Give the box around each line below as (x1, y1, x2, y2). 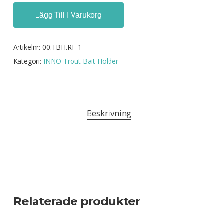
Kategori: (13, 56, 43, 66)
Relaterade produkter (13, 194, 140, 208)
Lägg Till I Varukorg (35, 11, 102, 19)
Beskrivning (86, 108, 131, 119)
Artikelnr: (13, 42, 42, 52)
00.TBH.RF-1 (42, 42, 82, 52)
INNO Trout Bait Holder (43, 56, 118, 66)
